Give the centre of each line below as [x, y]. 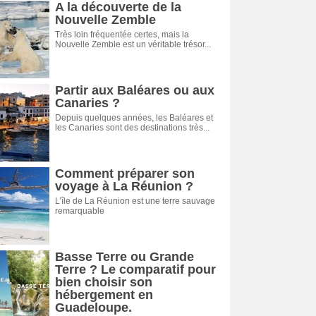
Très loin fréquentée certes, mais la [122, 35]
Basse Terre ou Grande [124, 257]
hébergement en [104, 295]
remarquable [80, 211]
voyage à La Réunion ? [124, 186]
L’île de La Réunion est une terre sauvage [135, 201]
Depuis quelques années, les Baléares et [134, 118]
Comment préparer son [125, 174]
